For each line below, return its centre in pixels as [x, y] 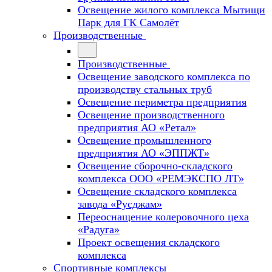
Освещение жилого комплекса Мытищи [172, 10]
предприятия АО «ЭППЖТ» [144, 153]
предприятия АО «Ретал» [137, 127]
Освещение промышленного [144, 140]
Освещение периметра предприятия [162, 102]
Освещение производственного [151, 115]
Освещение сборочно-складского [155, 166]
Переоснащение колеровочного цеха [163, 217]
